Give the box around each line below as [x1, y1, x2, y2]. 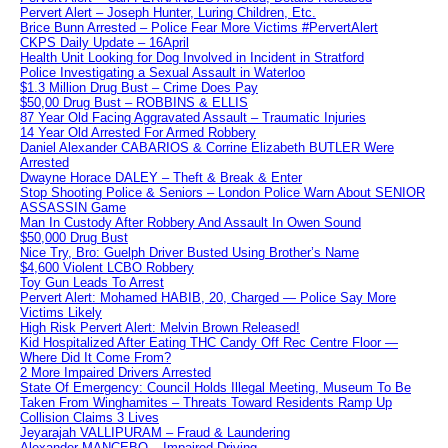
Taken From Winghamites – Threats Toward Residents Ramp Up [20, 395, 392, 411]
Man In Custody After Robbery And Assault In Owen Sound [20, 215, 361, 231]
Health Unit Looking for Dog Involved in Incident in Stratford [20, 50, 364, 66]
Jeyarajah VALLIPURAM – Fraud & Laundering [20, 425, 290, 441]
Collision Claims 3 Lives [20, 410, 159, 426]
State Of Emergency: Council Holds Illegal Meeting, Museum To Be [20, 380, 411, 396]
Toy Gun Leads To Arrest [20, 275, 164, 291]
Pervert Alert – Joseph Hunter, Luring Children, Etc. [20, 5, 316, 21]
